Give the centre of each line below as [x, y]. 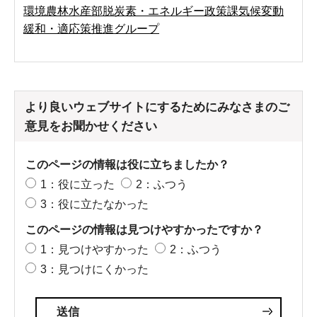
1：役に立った [77, 184]
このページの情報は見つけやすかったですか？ [144, 229]
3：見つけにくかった [94, 269]
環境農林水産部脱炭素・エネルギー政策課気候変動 [154, 11]
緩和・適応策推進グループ [91, 28]
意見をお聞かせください [91, 126]
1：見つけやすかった [94, 249]
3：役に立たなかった [94, 204]
